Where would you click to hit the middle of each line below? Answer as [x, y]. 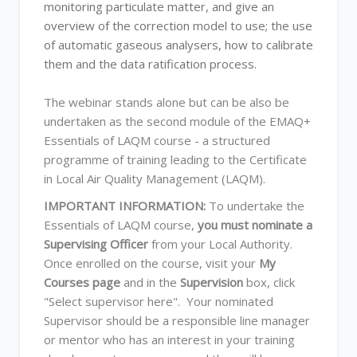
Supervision [212, 282]
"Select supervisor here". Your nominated [159, 301]
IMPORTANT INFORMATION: [126, 206]
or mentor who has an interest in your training [169, 339]
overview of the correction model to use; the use [178, 25]
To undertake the [257, 206]
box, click [269, 282]
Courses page [82, 282]
